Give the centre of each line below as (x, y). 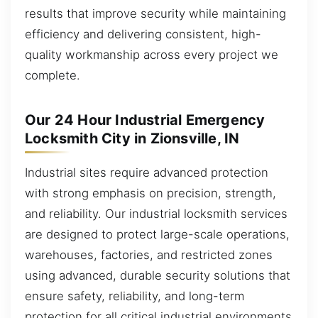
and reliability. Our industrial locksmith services (156, 213)
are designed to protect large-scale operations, (157, 234)
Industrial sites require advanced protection (147, 172)
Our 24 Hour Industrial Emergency (145, 120)
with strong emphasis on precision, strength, (150, 193)
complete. (53, 75)
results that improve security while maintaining (155, 13)
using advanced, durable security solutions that (158, 275)
